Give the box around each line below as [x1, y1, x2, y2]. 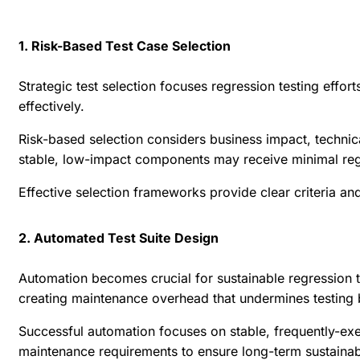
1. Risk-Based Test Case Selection [18, 37, 231, 54]
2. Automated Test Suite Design [18, 229, 219, 246]
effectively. [18, 97, 84, 114]
